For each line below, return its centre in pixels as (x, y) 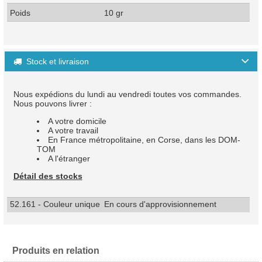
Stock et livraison (56, 61)
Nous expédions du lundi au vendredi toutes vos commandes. (127, 94)
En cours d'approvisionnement (160, 204)
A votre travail (73, 130)
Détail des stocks (48, 176)
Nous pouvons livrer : (52, 104)
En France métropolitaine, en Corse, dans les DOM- (144, 140)
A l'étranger (69, 158)
